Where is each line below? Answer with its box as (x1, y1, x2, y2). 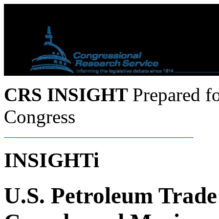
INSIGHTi (4, 148, 99, 172)
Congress (4, 106, 75, 127)
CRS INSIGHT (4, 84, 132, 105)
